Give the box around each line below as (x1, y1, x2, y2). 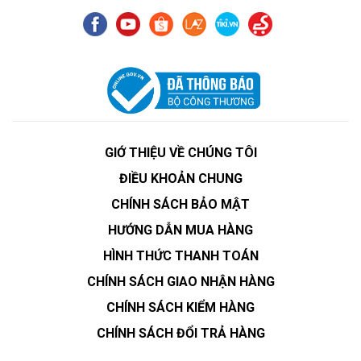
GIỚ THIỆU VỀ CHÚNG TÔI (104, 144, 257, 160)
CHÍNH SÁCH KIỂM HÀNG (106, 299, 255, 315)
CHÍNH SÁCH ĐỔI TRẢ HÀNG (96, 325, 265, 341)
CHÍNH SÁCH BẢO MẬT (111, 196, 250, 212)
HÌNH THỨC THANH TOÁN (102, 247, 259, 263)
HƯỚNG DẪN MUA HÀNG (108, 222, 253, 238)
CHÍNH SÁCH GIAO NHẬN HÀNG (86, 273, 275, 289)
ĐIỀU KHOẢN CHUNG (118, 170, 243, 186)
